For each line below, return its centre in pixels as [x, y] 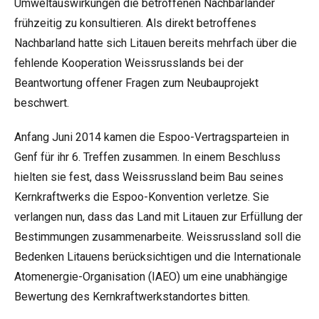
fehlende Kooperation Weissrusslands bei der [129, 63]
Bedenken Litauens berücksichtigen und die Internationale [158, 257]
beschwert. [42, 103]
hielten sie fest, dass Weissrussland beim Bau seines [149, 177]
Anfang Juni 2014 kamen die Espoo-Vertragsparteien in [152, 137]
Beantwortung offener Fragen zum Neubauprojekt [136, 83]
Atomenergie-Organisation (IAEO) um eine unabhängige [151, 277]
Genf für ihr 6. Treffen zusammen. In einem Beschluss [147, 157]
